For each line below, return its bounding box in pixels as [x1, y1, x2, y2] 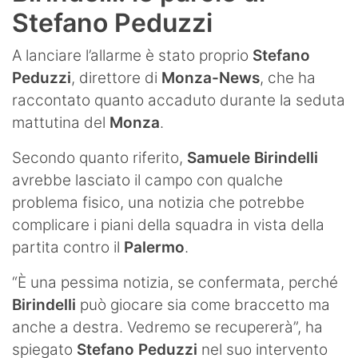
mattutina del [12, 113, 109, 132]
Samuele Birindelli [187, 148, 318, 167]
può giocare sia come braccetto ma [76, 295, 330, 314]
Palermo [124, 237, 185, 257]
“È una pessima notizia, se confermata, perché [12, 272, 338, 292]
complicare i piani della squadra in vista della [12, 215, 324, 234]
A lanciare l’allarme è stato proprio [12, 46, 253, 65]
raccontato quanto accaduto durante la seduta [12, 90, 345, 109]
